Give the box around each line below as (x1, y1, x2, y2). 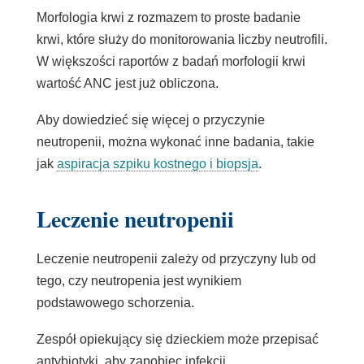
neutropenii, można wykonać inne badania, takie (36, 135, 314, 149)
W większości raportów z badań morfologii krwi (36, 54, 305, 69)
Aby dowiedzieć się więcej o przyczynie (36, 113, 265, 128)
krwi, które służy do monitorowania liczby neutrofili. (36, 32, 327, 47)
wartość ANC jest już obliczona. (36, 76, 222, 91)
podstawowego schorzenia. (36, 296, 197, 310)
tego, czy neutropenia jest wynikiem (36, 274, 241, 288)
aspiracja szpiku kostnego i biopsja (56, 157, 258, 171)
